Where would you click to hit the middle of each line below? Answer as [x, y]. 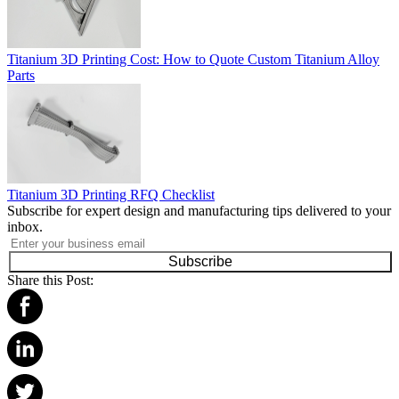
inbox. [25, 227]
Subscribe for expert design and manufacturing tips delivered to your [199, 211]
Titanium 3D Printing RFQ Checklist [111, 195]
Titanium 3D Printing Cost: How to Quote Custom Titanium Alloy [193, 59]
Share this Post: [50, 281]
